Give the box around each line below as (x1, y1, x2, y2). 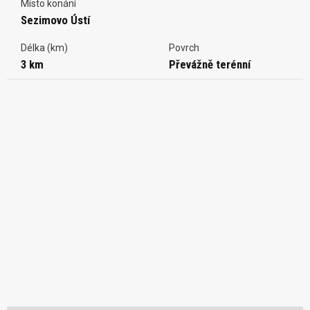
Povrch (169, 42, 199, 53)
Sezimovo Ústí (21, 12, 90, 27)
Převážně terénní (169, 57, 250, 71)
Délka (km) (21, 42, 68, 53)
